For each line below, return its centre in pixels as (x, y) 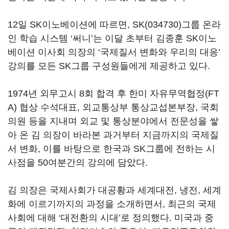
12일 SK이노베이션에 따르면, (70, 25)
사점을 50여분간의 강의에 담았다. (78, 163)
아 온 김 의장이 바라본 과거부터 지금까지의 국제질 (113, 135)
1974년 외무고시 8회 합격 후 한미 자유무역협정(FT (113, 94)
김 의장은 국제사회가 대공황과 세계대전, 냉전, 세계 (114, 190)
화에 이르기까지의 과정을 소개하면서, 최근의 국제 (112, 204)
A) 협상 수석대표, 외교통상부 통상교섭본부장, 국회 (113, 107)
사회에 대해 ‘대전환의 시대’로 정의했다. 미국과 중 (111, 218)
